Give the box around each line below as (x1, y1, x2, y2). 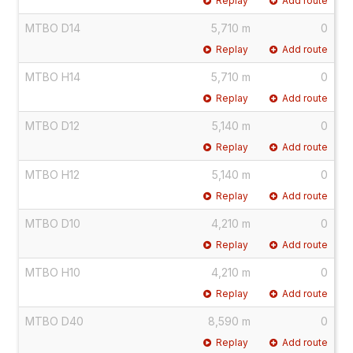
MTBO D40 (25, 314, 84, 328)
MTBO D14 (25, 20, 80, 35)
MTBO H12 (25, 167, 80, 181)
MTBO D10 (25, 216, 80, 230)
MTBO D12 (25, 118, 80, 132)
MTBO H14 (25, 69, 80, 84)
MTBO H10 (25, 265, 80, 279)
